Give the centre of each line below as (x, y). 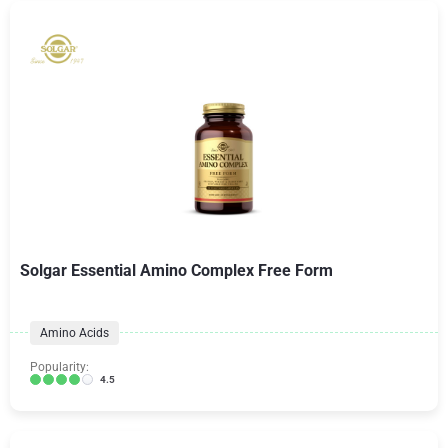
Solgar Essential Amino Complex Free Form (176, 270)
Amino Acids (74, 332)
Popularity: (59, 366)
